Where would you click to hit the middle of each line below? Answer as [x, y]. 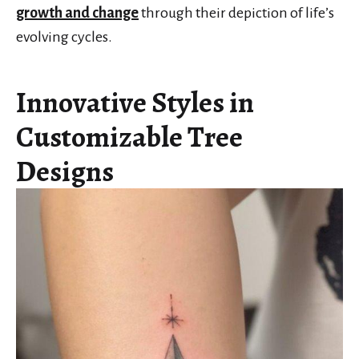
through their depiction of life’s [236, 12]
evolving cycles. [64, 36]
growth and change [77, 12]
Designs [65, 171]
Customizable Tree [129, 136]
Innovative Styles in [135, 102]
